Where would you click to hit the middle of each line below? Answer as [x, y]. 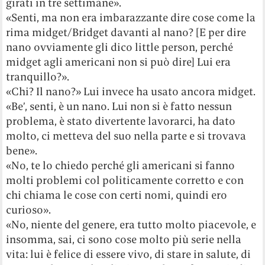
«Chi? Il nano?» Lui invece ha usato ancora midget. [131, 91]
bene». [22, 150]
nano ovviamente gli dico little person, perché [120, 47]
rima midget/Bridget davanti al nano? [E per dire [126, 32]
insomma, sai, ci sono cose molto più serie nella [124, 239]
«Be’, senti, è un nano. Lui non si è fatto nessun [119, 106]
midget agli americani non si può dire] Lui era [119, 62]
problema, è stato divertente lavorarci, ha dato [121, 121]
